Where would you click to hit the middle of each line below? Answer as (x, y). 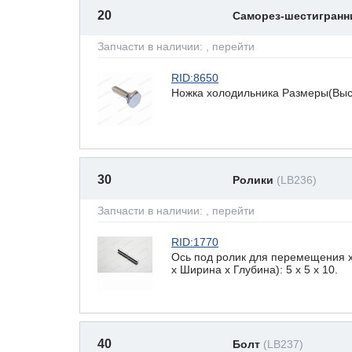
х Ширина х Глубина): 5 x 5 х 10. (255, 269)
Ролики (255, 180)
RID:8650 (195, 78)
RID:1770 (195, 242)
